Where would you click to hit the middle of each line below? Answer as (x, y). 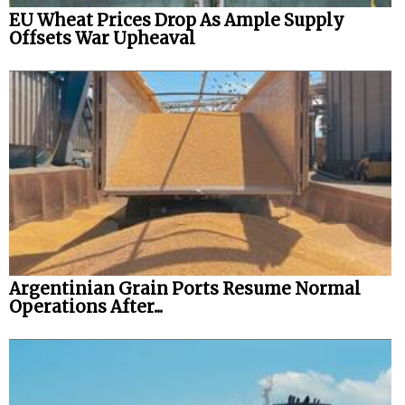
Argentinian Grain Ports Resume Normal (185, 289)
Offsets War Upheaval (102, 38)
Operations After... (86, 307)
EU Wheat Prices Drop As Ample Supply (177, 20)
